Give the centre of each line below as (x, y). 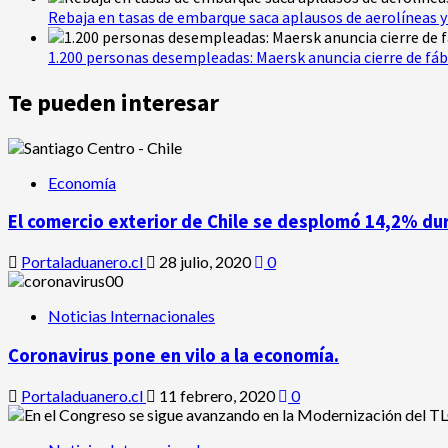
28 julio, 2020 (205, 262)
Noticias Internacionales (131, 316)
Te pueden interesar (113, 102)
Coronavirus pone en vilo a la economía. (173, 355)
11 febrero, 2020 (217, 395)
